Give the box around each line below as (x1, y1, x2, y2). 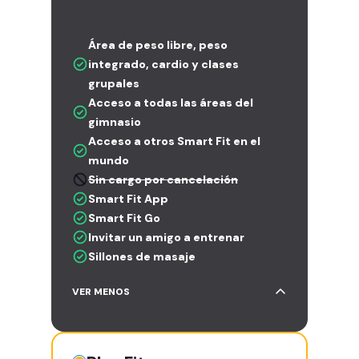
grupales (88, 75, 139, 91)
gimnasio (88, 114, 141, 129)
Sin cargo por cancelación (88, 171, 238, 187)
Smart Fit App (88, 191, 168, 206)
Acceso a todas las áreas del (88, 95, 253, 110)
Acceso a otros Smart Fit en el (88, 133, 260, 148)
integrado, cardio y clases (88, 56, 239, 71)
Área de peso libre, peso (88, 37, 228, 52)
